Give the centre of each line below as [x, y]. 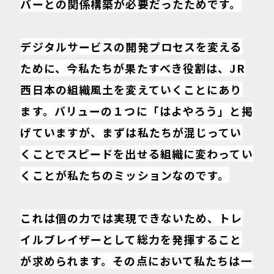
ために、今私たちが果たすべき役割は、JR [133, 68]
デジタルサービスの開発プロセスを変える [131, 47]
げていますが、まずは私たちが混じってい [131, 132]
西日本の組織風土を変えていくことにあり [131, 90]
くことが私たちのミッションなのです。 [125, 175]
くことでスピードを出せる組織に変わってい [137, 154]
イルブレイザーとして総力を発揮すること [131, 239]
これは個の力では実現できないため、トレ [131, 218]
